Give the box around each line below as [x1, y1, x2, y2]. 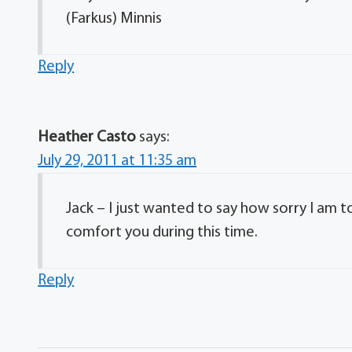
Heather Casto [38, 129, 137, 145]
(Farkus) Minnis [66, 10, 163, 27]
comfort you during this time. [66, 224, 258, 240]
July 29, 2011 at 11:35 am [38, 152, 197, 169]
